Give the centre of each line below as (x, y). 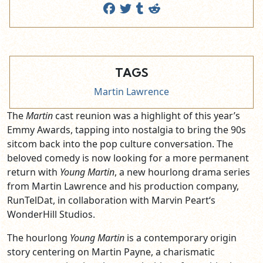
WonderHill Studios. (51, 215)
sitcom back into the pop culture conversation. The (120, 144)
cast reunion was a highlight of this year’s (146, 116)
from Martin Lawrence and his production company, (123, 186)
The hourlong (38, 238)
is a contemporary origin (181, 238)
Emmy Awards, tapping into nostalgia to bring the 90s (127, 130)
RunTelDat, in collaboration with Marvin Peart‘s (111, 200)
